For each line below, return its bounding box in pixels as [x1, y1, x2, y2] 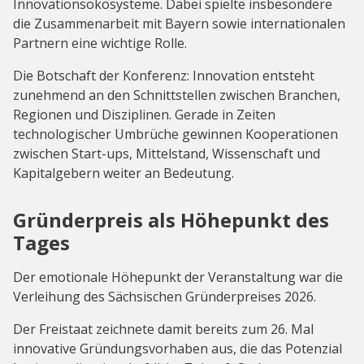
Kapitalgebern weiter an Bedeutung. [13, 164, 234, 183]
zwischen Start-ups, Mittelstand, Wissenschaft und [13, 145, 320, 163]
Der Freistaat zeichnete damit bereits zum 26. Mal [13, 320, 314, 339]
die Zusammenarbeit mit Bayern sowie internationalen [13, 15, 345, 33]
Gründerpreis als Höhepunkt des [13, 206, 329, 234]
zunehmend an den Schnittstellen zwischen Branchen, [13, 86, 340, 105]
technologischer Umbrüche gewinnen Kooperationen [13, 125, 338, 144]
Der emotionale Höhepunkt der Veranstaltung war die [13, 268, 343, 287]
